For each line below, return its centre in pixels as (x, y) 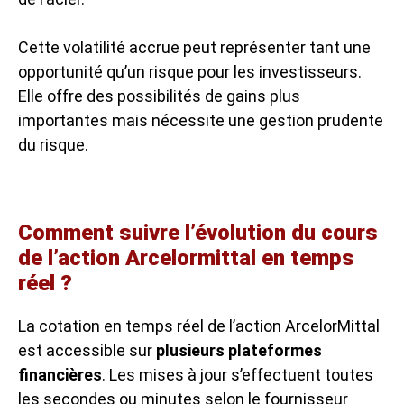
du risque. (53, 144)
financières (60, 374)
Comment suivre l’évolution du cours (198, 232)
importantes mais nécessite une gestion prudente (201, 120)
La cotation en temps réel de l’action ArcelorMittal (199, 326)
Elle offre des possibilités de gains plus (159, 96)
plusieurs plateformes (239, 350)
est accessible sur (87, 350)
